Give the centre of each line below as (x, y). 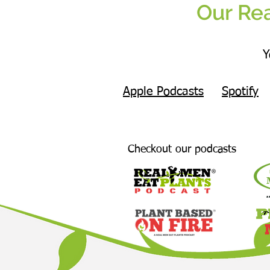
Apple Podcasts (163, 92)
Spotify (240, 92)
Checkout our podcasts (182, 150)
